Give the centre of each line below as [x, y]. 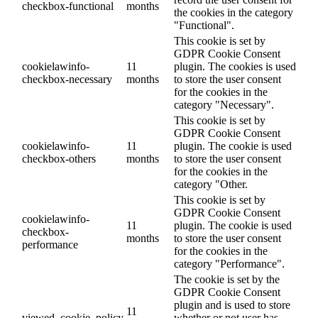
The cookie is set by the [227, 280]
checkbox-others [59, 159]
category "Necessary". [224, 105]
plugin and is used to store [232, 305]
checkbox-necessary [67, 79]
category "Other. [211, 185]
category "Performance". [229, 264]
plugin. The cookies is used [235, 67]
